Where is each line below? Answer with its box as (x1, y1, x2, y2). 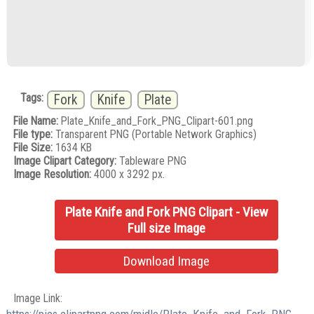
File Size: (13, 141, 53, 155)
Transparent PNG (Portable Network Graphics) (53, 128, 257, 142)
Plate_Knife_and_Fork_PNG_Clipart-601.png (58, 114, 254, 128)
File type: (13, 128, 53, 142)
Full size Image (128, 219, 206, 236)
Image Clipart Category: (13, 154, 117, 168)
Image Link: (13, 292, 63, 306)
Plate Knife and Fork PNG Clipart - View (65, 203, 268, 220)
